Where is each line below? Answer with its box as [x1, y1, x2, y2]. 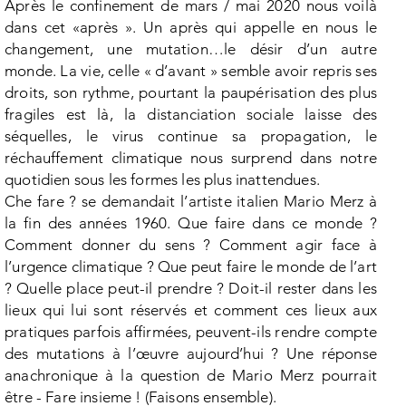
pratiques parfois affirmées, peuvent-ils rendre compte [5, 323, 377, 341]
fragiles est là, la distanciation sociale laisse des [5, 105, 377, 123]
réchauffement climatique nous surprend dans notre [5, 149, 377, 167]
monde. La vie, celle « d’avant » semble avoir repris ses [5, 62, 377, 80]
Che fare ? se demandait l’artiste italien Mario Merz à [5, 192, 377, 210]
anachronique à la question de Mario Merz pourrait [5, 366, 377, 384]
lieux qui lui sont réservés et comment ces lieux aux [5, 301, 377, 319]
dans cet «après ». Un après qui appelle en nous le [5, 18, 377, 36]
